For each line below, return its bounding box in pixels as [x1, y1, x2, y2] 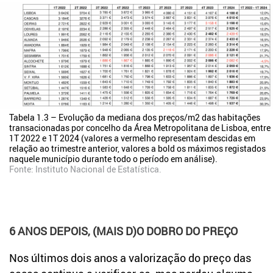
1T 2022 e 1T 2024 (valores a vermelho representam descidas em [9, 132, 255, 144]
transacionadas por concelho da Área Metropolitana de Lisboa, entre [9, 122, 271, 134]
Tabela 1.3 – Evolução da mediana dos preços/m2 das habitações [9, 112, 260, 124]
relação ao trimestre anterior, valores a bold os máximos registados [9, 143, 266, 155]
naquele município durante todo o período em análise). [9, 153, 218, 165]
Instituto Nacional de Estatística [35, 163, 159, 175]
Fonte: [9, 163, 35, 175]
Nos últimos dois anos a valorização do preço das [9, 250, 251, 266]
